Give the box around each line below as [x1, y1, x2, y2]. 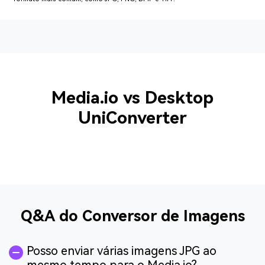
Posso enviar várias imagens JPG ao [27, 244, 216, 258]
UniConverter [78, 107, 187, 128]
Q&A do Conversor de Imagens [20, 207, 245, 225]
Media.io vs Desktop [51, 87, 214, 108]
